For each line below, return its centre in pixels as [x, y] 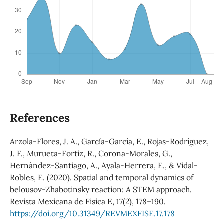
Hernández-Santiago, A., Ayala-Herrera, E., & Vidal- [104, 166]
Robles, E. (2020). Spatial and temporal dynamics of [101, 178]
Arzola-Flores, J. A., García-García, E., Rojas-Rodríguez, [109, 142]
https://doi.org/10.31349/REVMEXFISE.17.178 [92, 214]
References [40, 118]
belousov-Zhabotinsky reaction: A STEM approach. [101, 190]
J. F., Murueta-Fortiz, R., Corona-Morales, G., [91, 154]
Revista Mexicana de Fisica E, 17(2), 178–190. [88, 202]
